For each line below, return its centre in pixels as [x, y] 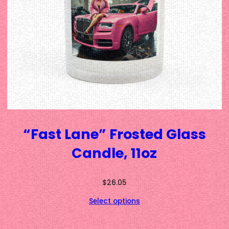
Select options [114, 201]
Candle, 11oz [114, 153]
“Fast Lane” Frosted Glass [114, 134]
